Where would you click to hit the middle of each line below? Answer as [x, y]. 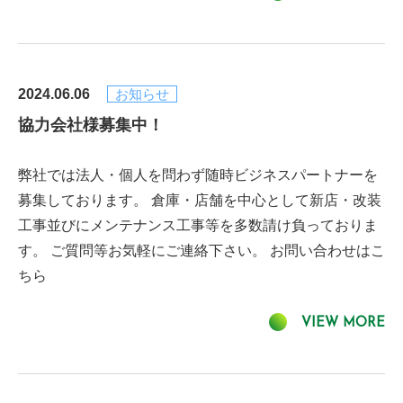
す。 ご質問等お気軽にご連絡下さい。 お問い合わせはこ [201, 251]
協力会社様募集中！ [91, 125]
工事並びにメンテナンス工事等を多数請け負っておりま [198, 225]
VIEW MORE [343, 323]
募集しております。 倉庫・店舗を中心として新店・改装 [200, 200]
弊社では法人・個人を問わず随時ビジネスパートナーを [198, 175]
